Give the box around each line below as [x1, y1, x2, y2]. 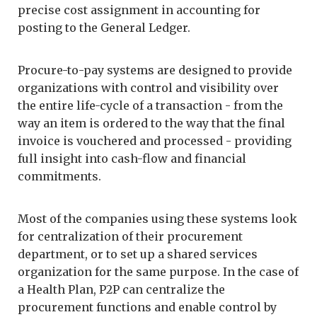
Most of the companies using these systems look [18, 211, 297, 226]
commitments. [18, 168, 101, 183]
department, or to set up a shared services [18, 246, 258, 261]
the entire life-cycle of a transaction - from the [18, 98, 283, 113]
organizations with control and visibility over [18, 80, 279, 95]
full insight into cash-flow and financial [18, 151, 246, 166]
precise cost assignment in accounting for [18, 2, 260, 17]
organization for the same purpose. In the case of [18, 264, 299, 279]
